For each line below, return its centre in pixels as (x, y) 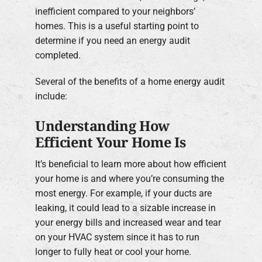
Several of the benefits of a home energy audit (130, 82)
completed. (58, 56)
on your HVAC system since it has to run (117, 237)
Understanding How (102, 125)
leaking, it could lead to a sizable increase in (125, 208)
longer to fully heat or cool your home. (113, 252)
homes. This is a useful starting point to (117, 26)
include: (51, 96)
